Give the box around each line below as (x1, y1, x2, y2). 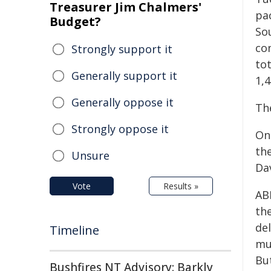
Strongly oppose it (71, 122, 169, 136)
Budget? (50, 13, 101, 30)
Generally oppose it (71, 95, 174, 109)
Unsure (71, 148, 109, 163)
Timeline (50, 222, 99, 238)
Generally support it (71, 68, 177, 83)
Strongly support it (71, 42, 172, 56)
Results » (163, 180, 198, 192)
